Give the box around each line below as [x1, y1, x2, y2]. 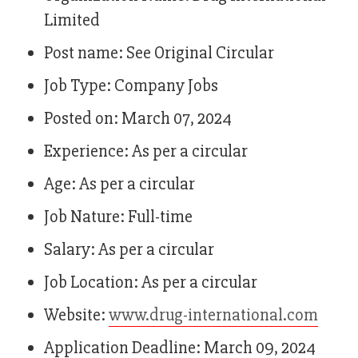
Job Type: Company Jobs [44, 75, 218, 97]
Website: [44, 304, 109, 327]
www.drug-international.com [109, 304, 318, 327]
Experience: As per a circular [44, 141, 248, 163]
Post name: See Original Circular [44, 42, 274, 65]
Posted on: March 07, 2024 [44, 108, 232, 130]
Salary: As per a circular [44, 239, 214, 261]
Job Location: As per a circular [44, 272, 257, 294]
